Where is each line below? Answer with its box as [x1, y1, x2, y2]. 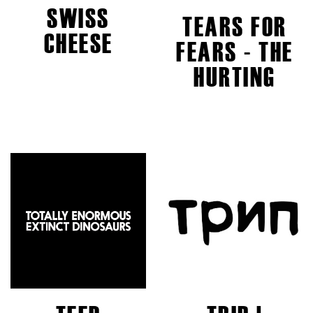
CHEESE [43, 24, 113, 64]
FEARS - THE [176, 33, 293, 72]
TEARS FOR [182, 8, 287, 47]
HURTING [194, 58, 276, 97]
